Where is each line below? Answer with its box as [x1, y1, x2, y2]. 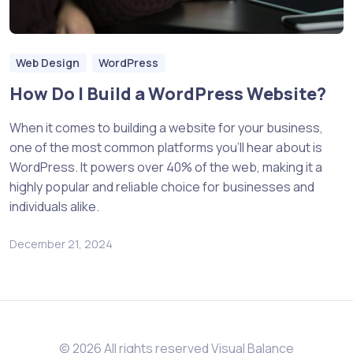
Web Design [16, 54, 80, 70]
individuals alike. [9, 197, 99, 215]
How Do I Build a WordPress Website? [9, 81, 326, 106]
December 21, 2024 [9, 236, 113, 251]
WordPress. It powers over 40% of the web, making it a [9, 158, 322, 176]
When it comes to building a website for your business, [9, 118, 323, 136]
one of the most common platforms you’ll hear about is [9, 138, 322, 156]
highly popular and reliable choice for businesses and [9, 177, 314, 195]
